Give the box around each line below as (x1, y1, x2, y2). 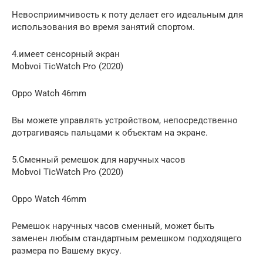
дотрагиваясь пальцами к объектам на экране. (12, 127, 208, 138)
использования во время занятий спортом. (12, 21, 195, 32)
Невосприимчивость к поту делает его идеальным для (12, 9, 243, 20)
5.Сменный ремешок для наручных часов (12, 154, 186, 165)
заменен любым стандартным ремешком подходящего (12, 232, 242, 244)
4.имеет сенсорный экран (12, 48, 120, 59)
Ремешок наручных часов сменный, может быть (12, 220, 214, 231)
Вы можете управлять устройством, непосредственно (12, 114, 238, 126)
